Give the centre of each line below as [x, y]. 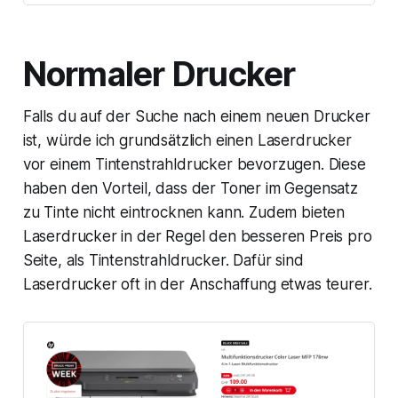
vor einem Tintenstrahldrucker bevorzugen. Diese [194, 165]
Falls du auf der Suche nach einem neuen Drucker [196, 117]
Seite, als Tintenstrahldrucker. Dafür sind [163, 261]
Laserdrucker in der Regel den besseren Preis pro [197, 237]
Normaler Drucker [159, 75]
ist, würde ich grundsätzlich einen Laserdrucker [187, 141]
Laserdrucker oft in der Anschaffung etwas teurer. [197, 285]
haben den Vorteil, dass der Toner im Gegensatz [190, 189]
